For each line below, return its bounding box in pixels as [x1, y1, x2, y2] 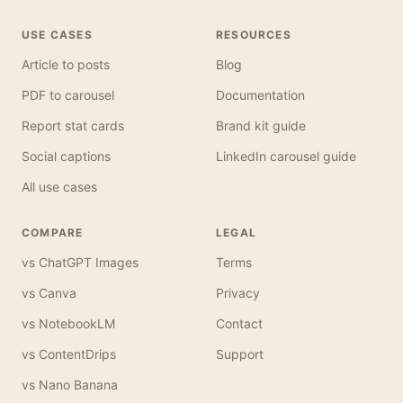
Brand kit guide [216, 118, 306, 134]
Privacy [216, 285, 260, 301]
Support [216, 346, 264, 363]
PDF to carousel [22, 87, 114, 103]
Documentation [216, 87, 305, 103]
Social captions [22, 148, 111, 165]
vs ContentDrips [22, 346, 116, 363]
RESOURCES [216, 28, 291, 42]
